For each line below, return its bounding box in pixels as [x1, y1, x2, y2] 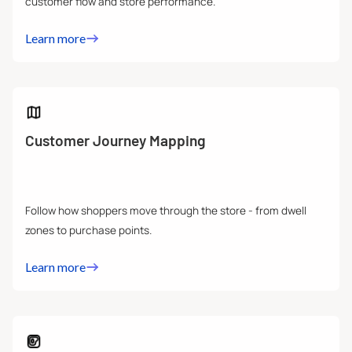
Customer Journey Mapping [25, 131, 206, 150]
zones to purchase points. [25, 223, 152, 238]
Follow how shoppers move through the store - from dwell [25, 203, 306, 218]
